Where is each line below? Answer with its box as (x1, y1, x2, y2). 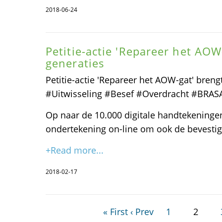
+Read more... (46, 144, 104, 157)
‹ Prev (130, 206, 154, 218)
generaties (46, 55, 105, 71)
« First (103, 206, 128, 218)
